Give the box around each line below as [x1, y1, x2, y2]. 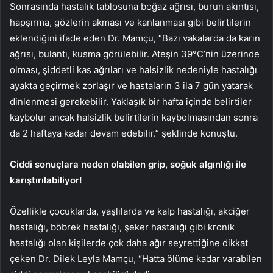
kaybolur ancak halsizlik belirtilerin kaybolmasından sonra [10, 111, 258, 123]
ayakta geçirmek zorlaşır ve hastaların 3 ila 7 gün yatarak [10, 79, 253, 91]
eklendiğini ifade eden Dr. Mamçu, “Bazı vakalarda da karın [10, 32, 260, 44]
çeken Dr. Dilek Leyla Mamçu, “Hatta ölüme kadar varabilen [10, 252, 262, 264]
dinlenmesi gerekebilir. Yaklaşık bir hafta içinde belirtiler [10, 95, 252, 107]
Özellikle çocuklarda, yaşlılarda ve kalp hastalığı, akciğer [10, 205, 250, 217]
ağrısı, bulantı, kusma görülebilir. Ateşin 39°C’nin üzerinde [10, 48, 260, 60]
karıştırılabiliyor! [10, 174, 85, 186]
